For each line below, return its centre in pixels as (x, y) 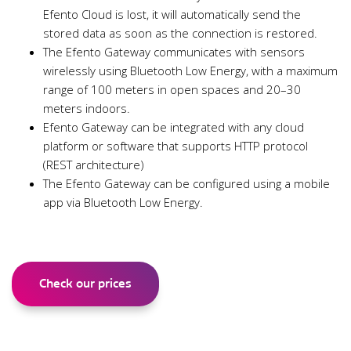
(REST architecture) (94, 165)
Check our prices (85, 284)
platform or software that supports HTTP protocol (175, 146)
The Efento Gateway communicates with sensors (174, 52)
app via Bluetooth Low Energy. (123, 203)
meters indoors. (87, 109)
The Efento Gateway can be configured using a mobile (186, 184)
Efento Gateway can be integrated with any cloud (174, 127)
